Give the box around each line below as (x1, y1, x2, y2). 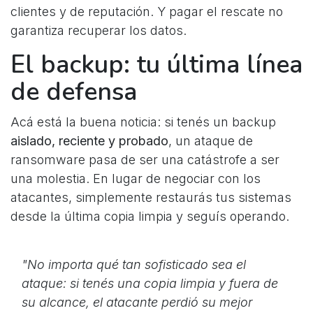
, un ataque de (168, 133, 253, 149)
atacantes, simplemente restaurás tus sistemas (10, 190, 291, 205)
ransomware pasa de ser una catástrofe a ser (10, 152, 279, 168)
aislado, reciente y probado (10, 133, 168, 149)
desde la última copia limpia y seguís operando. (10, 209, 289, 224)
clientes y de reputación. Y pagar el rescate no (10, 4, 283, 20)
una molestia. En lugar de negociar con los (10, 171, 261, 187)
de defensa (10, 75, 137, 110)
